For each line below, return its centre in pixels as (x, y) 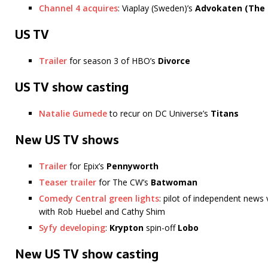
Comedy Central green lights (99, 199)
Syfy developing (72, 228)
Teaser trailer (68, 182)
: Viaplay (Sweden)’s (156, 8)
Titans (225, 114)
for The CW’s (124, 182)
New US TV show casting (87, 255)
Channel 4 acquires (78, 8)
